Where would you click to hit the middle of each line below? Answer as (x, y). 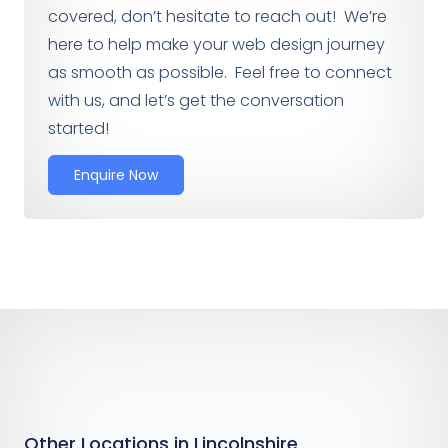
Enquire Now (116, 175)
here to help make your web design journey (216, 44)
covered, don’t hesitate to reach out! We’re (217, 16)
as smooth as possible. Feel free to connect (220, 72)
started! (78, 128)
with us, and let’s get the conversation (196, 100)
